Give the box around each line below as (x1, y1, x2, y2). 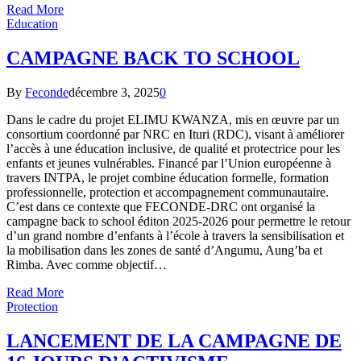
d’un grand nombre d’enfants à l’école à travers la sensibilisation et (6, 229, 344, 243)
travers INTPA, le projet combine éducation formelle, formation (6, 171, 329, 185)
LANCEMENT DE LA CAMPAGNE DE (6, 330, 342, 352)
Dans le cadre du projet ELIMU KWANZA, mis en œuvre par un (6, 113, 339, 127)
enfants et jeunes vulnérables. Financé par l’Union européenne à (6, 156, 331, 171)
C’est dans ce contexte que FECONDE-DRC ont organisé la (6, 200, 315, 214)
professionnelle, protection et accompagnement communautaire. (6, 185, 329, 200)
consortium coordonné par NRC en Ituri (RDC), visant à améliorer (6, 127, 344, 142)
